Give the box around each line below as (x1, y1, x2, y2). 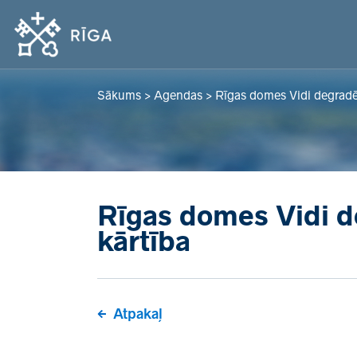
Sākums (97, 88, 141, 102)
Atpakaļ (113, 306, 163, 322)
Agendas (154, 88, 202, 102)
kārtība (97, 226, 190, 257)
